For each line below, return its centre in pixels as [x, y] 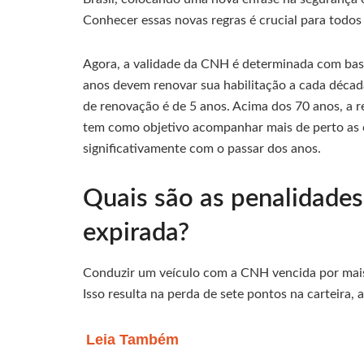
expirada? [136, 232]
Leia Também [132, 340]
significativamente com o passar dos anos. [202, 148]
